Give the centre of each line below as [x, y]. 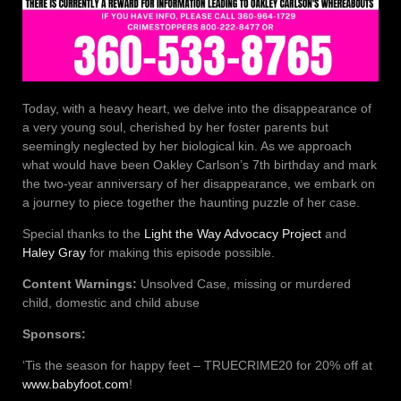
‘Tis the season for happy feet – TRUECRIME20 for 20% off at [197, 365]
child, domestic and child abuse [111, 302]
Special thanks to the [83, 233]
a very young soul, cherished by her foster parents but [175, 127]
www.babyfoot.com [76, 384]
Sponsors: [54, 333]
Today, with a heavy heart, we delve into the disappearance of [197, 108]
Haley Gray [54, 252]
